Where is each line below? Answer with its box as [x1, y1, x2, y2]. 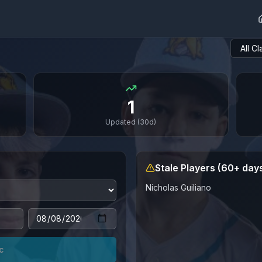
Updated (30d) [105, 118, 157, 126]
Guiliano [181, 182, 211, 192]
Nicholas [146, 182, 178, 192]
